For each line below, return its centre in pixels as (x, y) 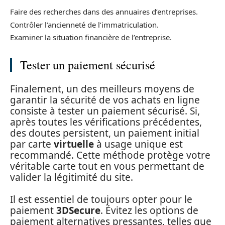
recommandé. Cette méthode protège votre (110, 155)
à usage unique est (138, 144)
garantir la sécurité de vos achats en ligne (105, 100)
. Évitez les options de (149, 210)
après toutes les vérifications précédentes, (106, 122)
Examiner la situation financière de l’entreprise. (91, 37)
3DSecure (78, 210)
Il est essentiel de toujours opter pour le (101, 199)
